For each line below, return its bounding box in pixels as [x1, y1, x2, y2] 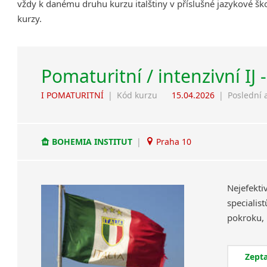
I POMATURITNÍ [41, 89, 104, 101]
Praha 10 [154, 136, 192, 148]
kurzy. [17, 12, 42, 24]
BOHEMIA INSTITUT [49, 136, 135, 148]
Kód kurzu [117, 89, 158, 101]
